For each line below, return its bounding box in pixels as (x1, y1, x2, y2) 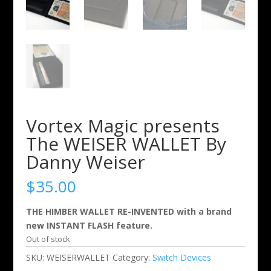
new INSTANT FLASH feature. (25, 219, 152, 231)
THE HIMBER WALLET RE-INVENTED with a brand (25, 205, 232, 217)
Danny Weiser (25, 149, 145, 174)
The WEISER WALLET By (25, 131, 226, 156)
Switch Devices (152, 251, 211, 263)
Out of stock (25, 233, 70, 244)
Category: (112, 251, 152, 263)
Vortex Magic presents (25, 113, 220, 138)
